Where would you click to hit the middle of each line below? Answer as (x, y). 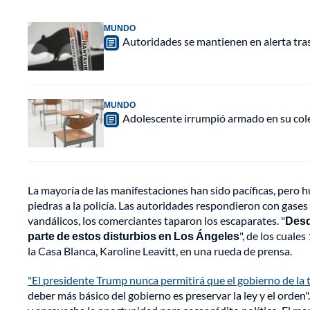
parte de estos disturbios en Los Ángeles (134, 236)
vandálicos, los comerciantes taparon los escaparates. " (156, 221)
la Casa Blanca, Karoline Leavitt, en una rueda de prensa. (160, 251)
